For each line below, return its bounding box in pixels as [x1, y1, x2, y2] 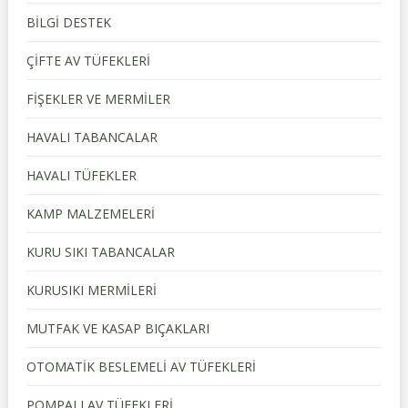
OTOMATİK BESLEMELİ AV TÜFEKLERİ [25, 358, 256, 375]
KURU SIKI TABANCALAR [25, 243, 175, 260]
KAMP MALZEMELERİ [25, 205, 155, 222]
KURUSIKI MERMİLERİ [25, 281, 157, 299]
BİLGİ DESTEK [25, 14, 111, 31]
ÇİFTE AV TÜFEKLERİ [25, 52, 150, 69]
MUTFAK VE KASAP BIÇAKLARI [25, 320, 209, 337]
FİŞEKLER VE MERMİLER [25, 90, 170, 107]
